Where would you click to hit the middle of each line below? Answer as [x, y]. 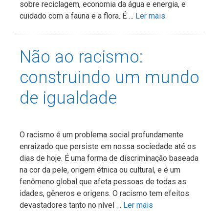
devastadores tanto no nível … [71, 205]
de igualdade [68, 98]
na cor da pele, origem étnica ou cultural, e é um [100, 170]
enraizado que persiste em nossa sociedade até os [108, 146]
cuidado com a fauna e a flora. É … [77, 16]
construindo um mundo [109, 77]
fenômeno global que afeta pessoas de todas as [103, 181]
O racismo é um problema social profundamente [101, 134]
